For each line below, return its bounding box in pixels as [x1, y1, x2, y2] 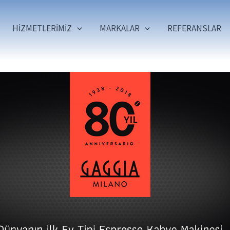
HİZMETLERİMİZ [12, 23, 72, 34]
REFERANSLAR [167, 23, 221, 34]
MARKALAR [99, 23, 140, 34]
